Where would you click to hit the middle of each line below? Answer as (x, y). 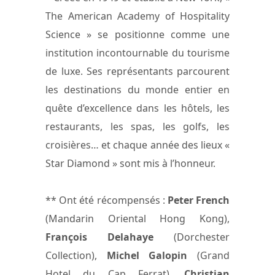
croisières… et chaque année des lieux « (137, 145)
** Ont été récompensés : (107, 200)
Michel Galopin (147, 256)
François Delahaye (99, 237)
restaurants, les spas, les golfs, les (137, 127)
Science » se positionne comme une (137, 35)
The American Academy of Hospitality (137, 16)
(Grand (209, 256)
